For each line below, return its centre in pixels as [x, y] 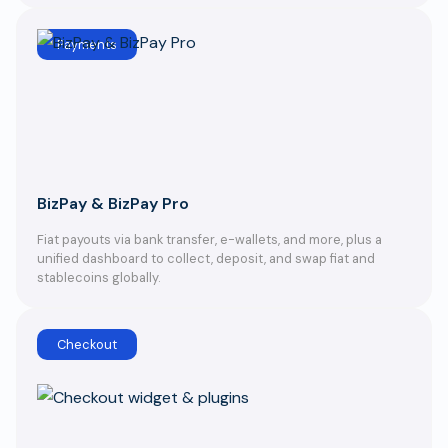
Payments [87, 44]
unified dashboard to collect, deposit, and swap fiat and [206, 258]
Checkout [87, 344]
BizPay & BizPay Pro [113, 203]
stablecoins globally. [98, 277]
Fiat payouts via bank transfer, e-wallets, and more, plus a [209, 239]
